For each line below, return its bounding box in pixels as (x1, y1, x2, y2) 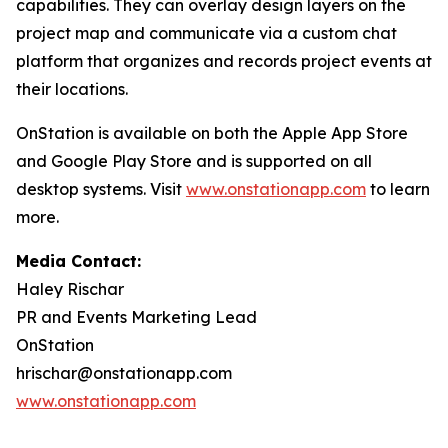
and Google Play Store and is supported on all (16, 150, 372, 171)
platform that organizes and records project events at (16, 50, 432, 71)
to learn (366, 178, 430, 199)
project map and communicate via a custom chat (16, 22, 397, 43)
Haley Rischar (16, 278, 124, 299)
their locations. (16, 78, 128, 99)
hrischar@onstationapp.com (16, 362, 232, 383)
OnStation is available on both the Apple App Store (16, 122, 408, 143)
